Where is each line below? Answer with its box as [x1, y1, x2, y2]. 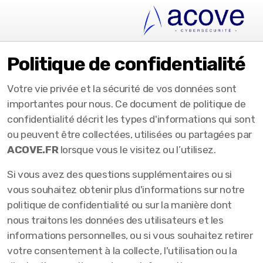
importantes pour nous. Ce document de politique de [7, 98, 246, 110]
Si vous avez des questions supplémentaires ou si [7, 168, 232, 180]
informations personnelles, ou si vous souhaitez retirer [7, 230, 253, 241]
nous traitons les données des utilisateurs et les [7, 214, 224, 226]
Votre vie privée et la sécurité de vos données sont [7, 83, 237, 95]
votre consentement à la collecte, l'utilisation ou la [7, 245, 237, 257]
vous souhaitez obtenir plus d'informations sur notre [7, 184, 245, 195]
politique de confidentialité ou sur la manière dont [7, 199, 232, 211]
